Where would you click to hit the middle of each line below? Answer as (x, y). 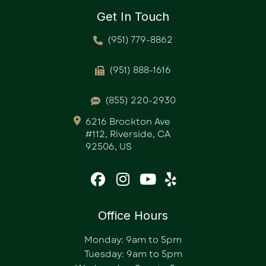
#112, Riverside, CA (128, 134)
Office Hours (133, 216)
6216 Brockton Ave (128, 122)
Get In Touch (133, 17)
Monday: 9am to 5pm (133, 240)
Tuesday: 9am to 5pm (133, 254)
